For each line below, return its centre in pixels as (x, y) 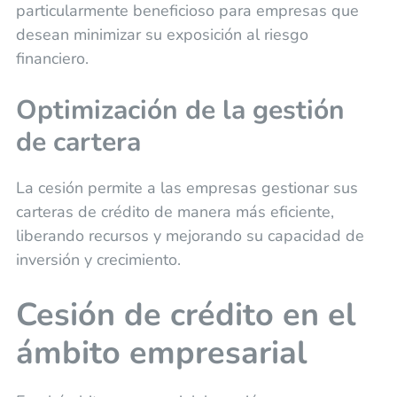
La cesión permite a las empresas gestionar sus (187, 187)
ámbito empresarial (161, 353)
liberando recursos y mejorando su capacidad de (190, 235)
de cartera (78, 142)
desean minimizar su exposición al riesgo (162, 34)
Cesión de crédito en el (185, 315)
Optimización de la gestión (180, 110)
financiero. (52, 58)
